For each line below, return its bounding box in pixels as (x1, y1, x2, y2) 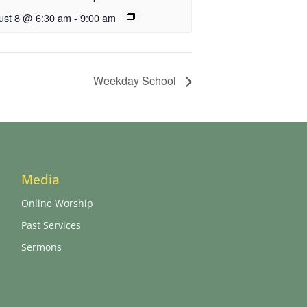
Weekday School (93, 73, 179, 89)
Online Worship (21, 197, 93, 210)
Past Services (21, 219, 81, 232)
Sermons (21, 241, 62, 254)
